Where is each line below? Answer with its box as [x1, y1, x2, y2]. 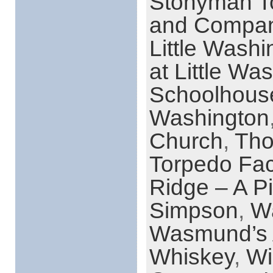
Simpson [149, 197, 238, 223]
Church [149, 128, 223, 154]
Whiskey [149, 244, 234, 269]
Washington [149, 105, 269, 130]
